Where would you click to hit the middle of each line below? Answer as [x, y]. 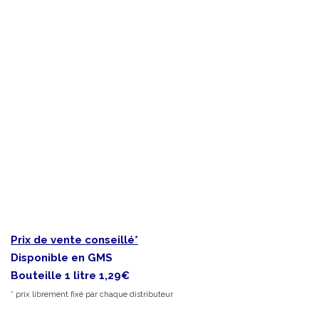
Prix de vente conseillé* [74, 240]
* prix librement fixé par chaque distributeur [92, 295]
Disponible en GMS [62, 258]
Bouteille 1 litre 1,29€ [70, 276]
